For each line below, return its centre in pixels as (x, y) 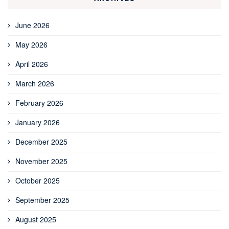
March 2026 (35, 83)
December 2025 (41, 141)
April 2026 (32, 64)
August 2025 (36, 219)
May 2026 (31, 44)
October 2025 (38, 180)
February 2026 (39, 102)
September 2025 (42, 200)
